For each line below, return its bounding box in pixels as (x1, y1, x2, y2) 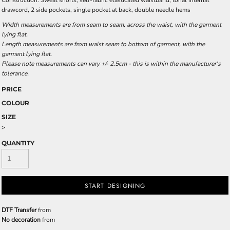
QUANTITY (2, 139, 34, 147)
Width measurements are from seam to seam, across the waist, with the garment (2, 21, 221, 29)
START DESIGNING (84, 181, 146, 191)
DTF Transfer (2, 206, 36, 214)
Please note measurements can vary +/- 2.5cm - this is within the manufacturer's (2, 60, 221, 68)
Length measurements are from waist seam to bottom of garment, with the (2, 40, 205, 48)
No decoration (2, 216, 41, 224)
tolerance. (2, 69, 30, 78)
